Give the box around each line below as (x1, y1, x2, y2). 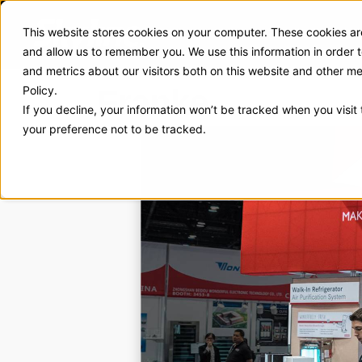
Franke (97, 82, 208, 122)
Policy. (23, 83, 57, 97)
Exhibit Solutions (179, 27, 276, 41)
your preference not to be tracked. (23, 122, 206, 136)
